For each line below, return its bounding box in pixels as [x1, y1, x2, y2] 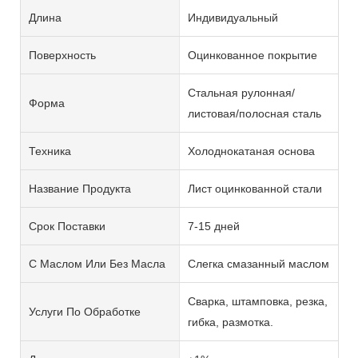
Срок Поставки [29, 219, 105, 233]
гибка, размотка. [187, 315, 273, 328]
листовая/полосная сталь [187, 106, 321, 120]
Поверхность [29, 48, 96, 62]
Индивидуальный [187, 10, 278, 24]
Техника [29, 144, 71, 157]
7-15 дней [187, 219, 240, 233]
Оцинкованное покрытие [187, 48, 317, 62]
